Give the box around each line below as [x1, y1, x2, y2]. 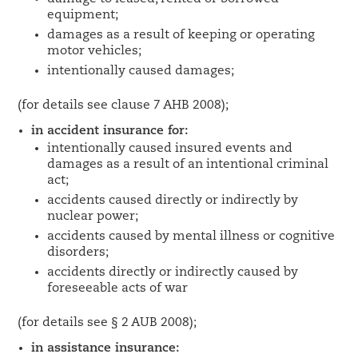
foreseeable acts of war [47, 282, 189, 295]
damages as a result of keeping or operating [47, 29, 316, 42]
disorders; [47, 246, 109, 259]
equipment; [47, 9, 119, 22]
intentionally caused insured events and [47, 142, 293, 155]
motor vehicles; [47, 45, 142, 58]
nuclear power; [47, 210, 139, 223]
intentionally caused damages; [47, 65, 235, 78]
